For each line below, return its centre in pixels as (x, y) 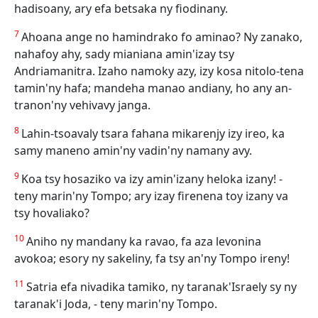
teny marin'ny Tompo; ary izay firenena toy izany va (151, 196)
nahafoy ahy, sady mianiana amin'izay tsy (124, 54)
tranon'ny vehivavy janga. (82, 105)
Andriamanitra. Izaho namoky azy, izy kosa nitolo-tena (159, 71)
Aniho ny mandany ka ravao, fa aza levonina (144, 241)
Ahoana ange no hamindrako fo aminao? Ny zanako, (162, 37)
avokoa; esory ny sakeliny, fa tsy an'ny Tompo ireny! (152, 258)
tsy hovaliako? (52, 213)
